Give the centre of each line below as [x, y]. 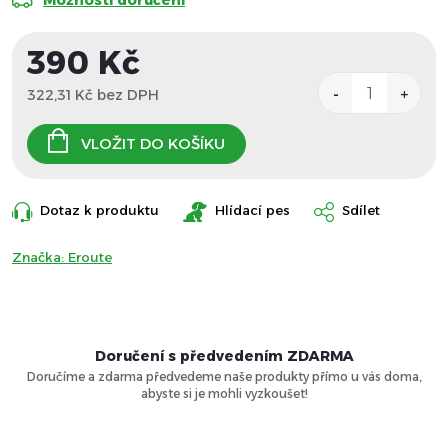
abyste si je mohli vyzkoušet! [224, 393]
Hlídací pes [252, 210]
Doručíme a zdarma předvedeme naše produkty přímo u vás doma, [224, 376]
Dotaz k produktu [99, 210]
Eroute [90, 257]
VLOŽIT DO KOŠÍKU [153, 143]
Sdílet [361, 210]
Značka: [40, 257]
